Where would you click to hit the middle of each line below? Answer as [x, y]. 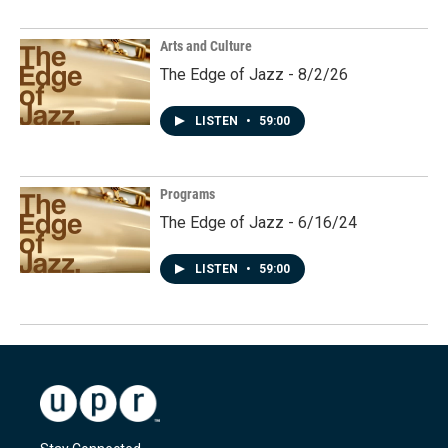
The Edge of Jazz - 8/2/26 [254, 75]
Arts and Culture [206, 46]
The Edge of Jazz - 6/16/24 [258, 223]
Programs [187, 194]
